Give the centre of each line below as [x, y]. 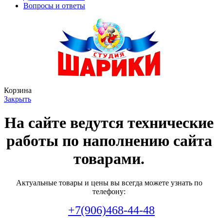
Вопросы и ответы [54, 5]
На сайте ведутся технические [109, 123]
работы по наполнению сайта [109, 141]
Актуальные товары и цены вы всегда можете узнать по [109, 182]
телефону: [109, 191]
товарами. [109, 159]
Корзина [18, 90]
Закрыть [18, 99]
